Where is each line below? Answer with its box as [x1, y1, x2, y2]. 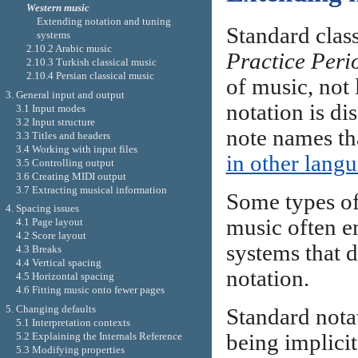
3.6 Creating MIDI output [15, 169, 126, 182]
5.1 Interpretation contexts [15, 316, 130, 329]
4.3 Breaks [15, 243, 62, 256]
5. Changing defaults [5, 303, 96, 316]
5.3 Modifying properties [15, 344, 125, 356]
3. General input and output [5, 88, 125, 101]
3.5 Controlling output [15, 156, 114, 169]
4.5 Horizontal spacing [15, 270, 114, 283]
